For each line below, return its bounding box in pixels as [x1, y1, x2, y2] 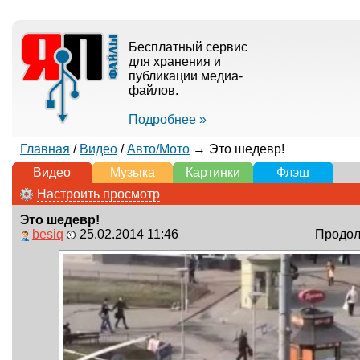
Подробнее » [128, 112, 207, 126]
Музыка [109, 166, 155, 179]
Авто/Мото [126, 142, 190, 156]
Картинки [185, 166, 240, 179]
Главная [19, 142, 70, 156]
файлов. [128, 84, 178, 97]
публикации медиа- [128, 69, 243, 83]
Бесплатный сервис [128, 40, 247, 54]
